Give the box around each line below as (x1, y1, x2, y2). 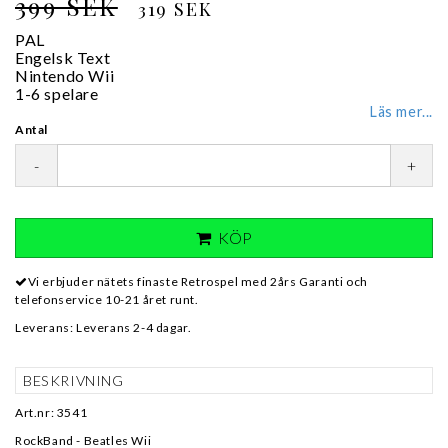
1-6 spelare (15, 84, 99, 103)
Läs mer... (370, 103, 433, 120)
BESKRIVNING (23, 372, 124, 389)
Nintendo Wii (15, 66, 115, 85)
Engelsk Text (15, 48, 111, 67)
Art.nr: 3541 (15, 405, 88, 420)
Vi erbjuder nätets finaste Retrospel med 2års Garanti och (27, 274, 368, 289)
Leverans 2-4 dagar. (76, 320, 192, 335)
